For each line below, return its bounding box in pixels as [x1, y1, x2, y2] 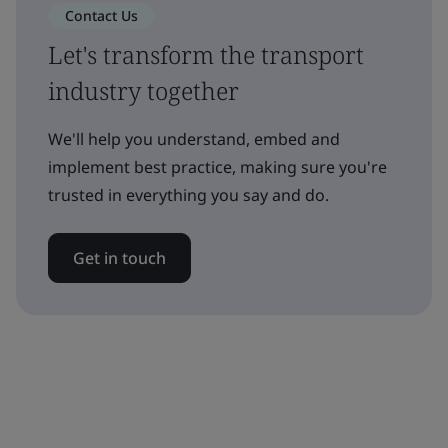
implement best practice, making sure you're [48, 155, 387, 178]
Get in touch [73, 246, 166, 269]
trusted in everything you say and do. [48, 183, 329, 206]
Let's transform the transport [48, 37, 364, 71]
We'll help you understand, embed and [48, 127, 340, 150]
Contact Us [65, 5, 138, 25]
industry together [48, 73, 239, 107]
